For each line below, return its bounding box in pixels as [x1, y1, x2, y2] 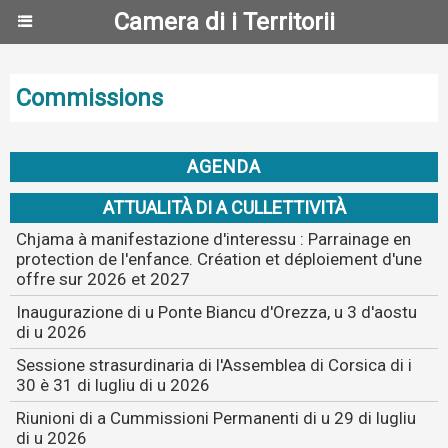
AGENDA [187, 156, 261, 177]
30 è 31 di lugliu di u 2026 [16, 375, 210, 395]
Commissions [16, 84, 163, 112]
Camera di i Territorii [113, 8, 335, 36]
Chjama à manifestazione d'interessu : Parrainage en [16, 229, 411, 249]
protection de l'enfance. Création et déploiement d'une [16, 249, 422, 269]
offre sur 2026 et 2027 [16, 269, 190, 289]
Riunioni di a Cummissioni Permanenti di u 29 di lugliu [16, 408, 416, 428]
